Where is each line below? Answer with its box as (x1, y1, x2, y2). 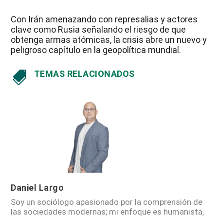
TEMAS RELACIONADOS (34, 68, 135, 79)
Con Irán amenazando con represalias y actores (11, 14, 198, 24)
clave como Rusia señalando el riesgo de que (11, 24, 186, 35)
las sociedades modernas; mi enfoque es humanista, (11, 206, 204, 217)
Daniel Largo (11, 182, 64, 193)
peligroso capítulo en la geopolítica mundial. (11, 44, 182, 55)
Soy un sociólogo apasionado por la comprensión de (11, 197, 203, 207)
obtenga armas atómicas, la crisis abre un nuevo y (11, 34, 207, 45)
